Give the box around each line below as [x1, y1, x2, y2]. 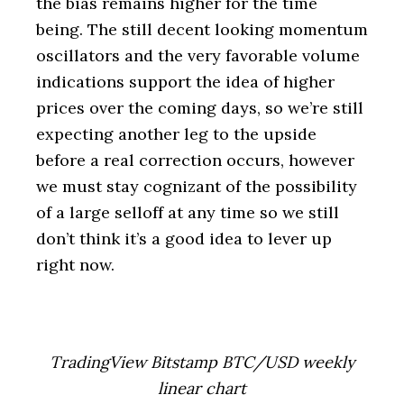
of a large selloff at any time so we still [36, 202, 339, 223]
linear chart [158, 378, 246, 399]
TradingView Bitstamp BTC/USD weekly [49, 352, 355, 372]
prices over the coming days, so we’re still [36, 97, 363, 118]
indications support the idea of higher [36, 71, 335, 92]
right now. [36, 254, 115, 275]
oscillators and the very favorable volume [36, 45, 360, 66]
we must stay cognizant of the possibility [36, 176, 357, 197]
